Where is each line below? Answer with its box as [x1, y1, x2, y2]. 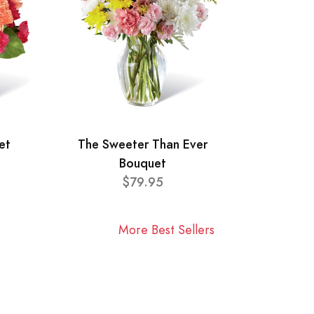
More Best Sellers [118, 220, 214, 238]
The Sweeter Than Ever [78, 135, 207, 153]
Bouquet [119, 154, 166, 172]
